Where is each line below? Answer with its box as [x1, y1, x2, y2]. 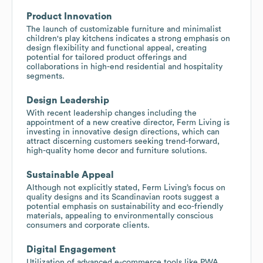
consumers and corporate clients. [26, 221, 150, 230]
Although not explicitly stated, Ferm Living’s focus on [26, 183, 225, 192]
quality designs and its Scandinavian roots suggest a [26, 193, 219, 201]
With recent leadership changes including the [26, 109, 197, 117]
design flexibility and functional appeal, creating [26, 43, 207, 52]
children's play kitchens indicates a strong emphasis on [26, 34, 230, 43]
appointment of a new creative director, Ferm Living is [26, 118, 230, 127]
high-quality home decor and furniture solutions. [26, 146, 207, 155]
